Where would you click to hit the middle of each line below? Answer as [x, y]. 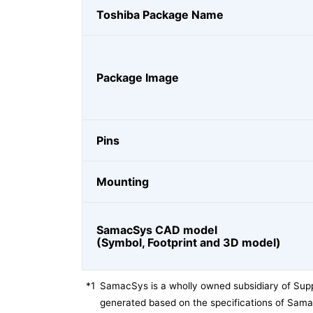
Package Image [138, 78]
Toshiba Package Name [160, 15]
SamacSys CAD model [157, 230]
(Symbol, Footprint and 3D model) [189, 242]
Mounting [123, 182]
